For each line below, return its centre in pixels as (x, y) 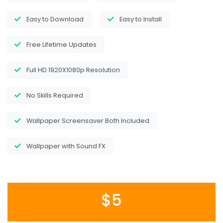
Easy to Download (55, 19)
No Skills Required (55, 95)
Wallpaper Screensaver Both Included (88, 120)
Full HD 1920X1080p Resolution (73, 70)
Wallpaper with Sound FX (66, 146)
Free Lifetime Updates (61, 44)
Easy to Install (141, 19)
